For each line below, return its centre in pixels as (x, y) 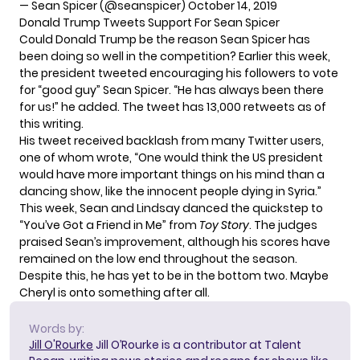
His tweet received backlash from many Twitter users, (172, 140)
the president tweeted (83, 73)
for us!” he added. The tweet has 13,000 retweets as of (173, 106)
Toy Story (224, 225)
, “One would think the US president (226, 157)
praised (41, 241)
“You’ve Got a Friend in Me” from (109, 225)
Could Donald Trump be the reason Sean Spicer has (165, 39)
